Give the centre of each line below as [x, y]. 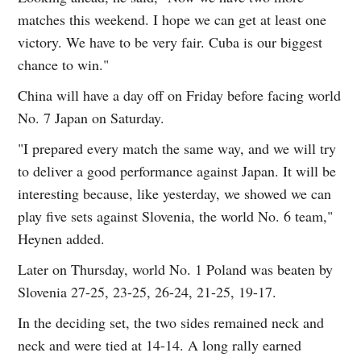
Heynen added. [62, 239]
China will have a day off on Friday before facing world [180, 95]
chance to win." [64, 65]
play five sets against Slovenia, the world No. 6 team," [176, 216]
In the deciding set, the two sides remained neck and [171, 323]
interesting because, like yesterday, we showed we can [175, 194]
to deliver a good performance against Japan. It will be [177, 171]
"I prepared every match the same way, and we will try [177, 149]
